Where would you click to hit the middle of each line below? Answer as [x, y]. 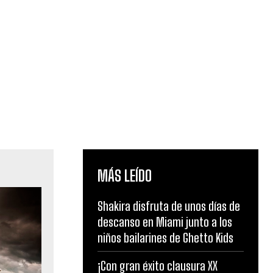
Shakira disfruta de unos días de [169, 206]
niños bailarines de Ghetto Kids [165, 238]
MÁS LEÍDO [125, 176]
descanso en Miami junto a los [165, 222]
